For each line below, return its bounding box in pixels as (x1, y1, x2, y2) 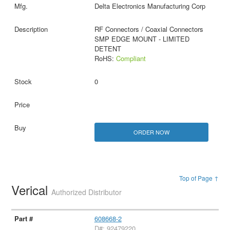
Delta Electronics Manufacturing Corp (94, 1, 205, 11)
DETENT (94, 44, 121, 54)
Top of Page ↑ (179, 174, 219, 183)
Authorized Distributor (51, 187, 122, 198)
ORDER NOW (133, 128, 169, 137)
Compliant (116, 53, 146, 64)
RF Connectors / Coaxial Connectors (94, 24, 203, 34)
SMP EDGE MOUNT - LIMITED (94, 34, 189, 44)
